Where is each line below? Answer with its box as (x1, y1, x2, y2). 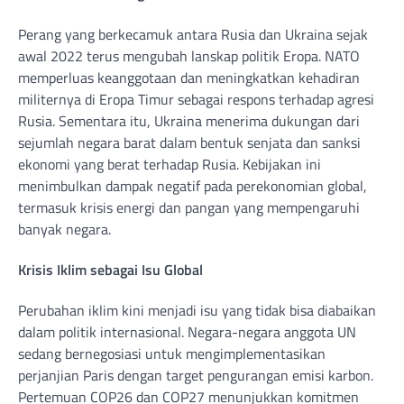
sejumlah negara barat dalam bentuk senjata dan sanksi (18, 131, 361, 153)
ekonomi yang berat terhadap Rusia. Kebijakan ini (18, 152, 321, 175)
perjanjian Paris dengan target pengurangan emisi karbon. (18, 364, 373, 387)
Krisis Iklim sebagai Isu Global (18, 258, 203, 280)
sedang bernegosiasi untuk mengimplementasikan (18, 343, 326, 365)
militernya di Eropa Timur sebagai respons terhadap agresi (18, 87, 374, 110)
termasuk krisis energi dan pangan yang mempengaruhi (18, 196, 360, 218)
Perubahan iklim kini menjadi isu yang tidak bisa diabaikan (18, 299, 376, 322)
